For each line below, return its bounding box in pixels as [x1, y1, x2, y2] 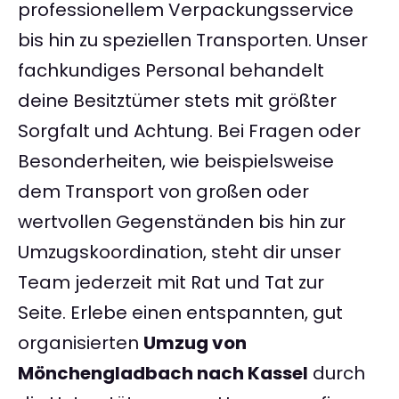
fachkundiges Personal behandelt [18, 58, 324, 84]
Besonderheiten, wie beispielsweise [18, 149, 334, 175]
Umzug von [143, 330, 247, 356]
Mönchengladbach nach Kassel [18, 361, 308, 387]
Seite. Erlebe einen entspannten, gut [18, 300, 343, 326]
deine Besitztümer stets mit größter [18, 88, 337, 114]
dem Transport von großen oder [18, 179, 309, 205]
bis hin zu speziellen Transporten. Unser [18, 28, 368, 53]
